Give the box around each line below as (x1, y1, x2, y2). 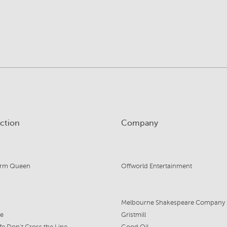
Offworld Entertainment (121, 163, 192, 170)
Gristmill (121, 211, 146, 218)
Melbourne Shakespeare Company (121, 199, 225, 206)
